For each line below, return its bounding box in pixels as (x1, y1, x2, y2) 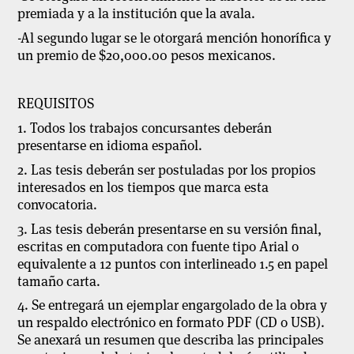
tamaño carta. (17, 272, 101, 290)
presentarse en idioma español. (17, 137, 203, 155)
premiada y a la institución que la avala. (17, 5, 256, 23)
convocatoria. (17, 195, 98, 213)
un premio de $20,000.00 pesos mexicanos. (17, 46, 277, 64)
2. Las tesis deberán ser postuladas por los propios (17, 160, 317, 179)
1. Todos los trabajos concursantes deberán (17, 119, 273, 137)
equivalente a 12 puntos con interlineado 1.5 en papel (17, 254, 329, 273)
